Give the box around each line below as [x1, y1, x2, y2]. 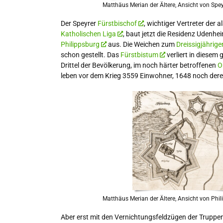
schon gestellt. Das [61, 50, 120, 59]
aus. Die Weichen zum [107, 40, 176, 48]
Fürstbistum [120, 50, 158, 59]
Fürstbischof [98, 19, 137, 27]
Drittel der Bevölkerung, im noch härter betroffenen [61, 61, 218, 69]
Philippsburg [61, 40, 100, 48]
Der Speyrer [61, 19, 98, 27]
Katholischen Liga [61, 29, 116, 38]
